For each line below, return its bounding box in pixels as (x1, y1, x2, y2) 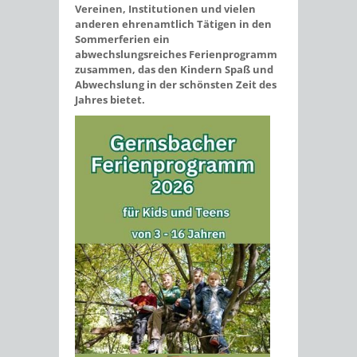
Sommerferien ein (75, 32, 170, 46)
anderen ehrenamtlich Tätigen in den (75, 17, 272, 31)
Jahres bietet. (75, 92, 145, 107)
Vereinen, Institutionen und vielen (75, 2, 256, 16)
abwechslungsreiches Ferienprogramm (75, 47, 277, 61)
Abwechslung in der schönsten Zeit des (75, 77, 277, 92)
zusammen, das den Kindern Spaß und (75, 62, 273, 76)
